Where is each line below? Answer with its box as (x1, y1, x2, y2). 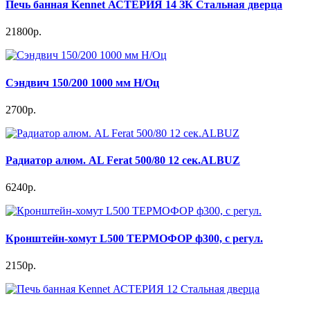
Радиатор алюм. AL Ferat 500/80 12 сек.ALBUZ (6, 154, 240, 167)
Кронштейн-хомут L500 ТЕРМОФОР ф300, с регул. (6, 232, 263, 244)
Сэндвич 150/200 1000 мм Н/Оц (6, 76, 159, 89)
